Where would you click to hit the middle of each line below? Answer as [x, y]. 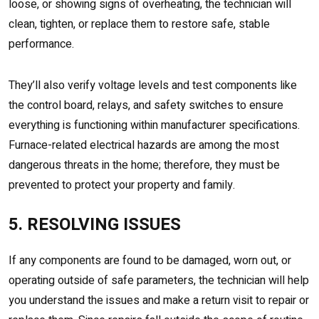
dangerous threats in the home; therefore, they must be [144, 166]
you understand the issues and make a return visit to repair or [159, 301]
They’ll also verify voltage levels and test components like [153, 86]
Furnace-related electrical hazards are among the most [144, 146]
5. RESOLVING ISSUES [95, 225]
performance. [41, 45]
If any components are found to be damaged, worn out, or [150, 261]
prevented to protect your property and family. [122, 185]
